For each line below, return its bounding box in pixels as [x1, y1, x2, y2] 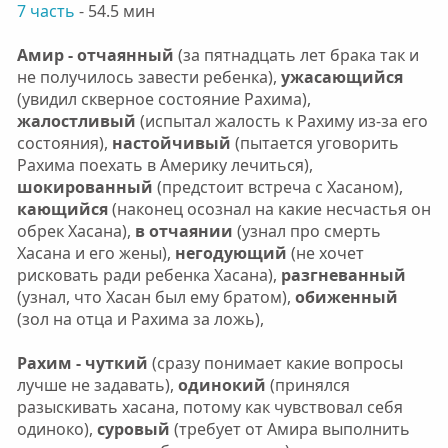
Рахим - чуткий [16, 351, 148, 374]
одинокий [177, 373, 270, 396]
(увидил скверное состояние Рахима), [16, 87, 311, 110]
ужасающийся [280, 65, 403, 88]
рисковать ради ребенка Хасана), [16, 263, 277, 286]
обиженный [290, 285, 398, 308]
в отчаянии [130, 219, 233, 242]
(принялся [269, 373, 350, 396]
